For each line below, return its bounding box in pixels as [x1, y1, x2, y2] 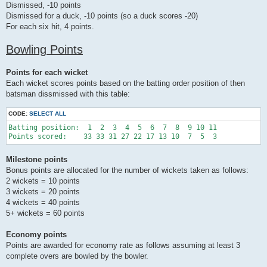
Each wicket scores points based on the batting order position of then [6, 79, 245, 88]
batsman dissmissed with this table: [6, 89, 130, 99]
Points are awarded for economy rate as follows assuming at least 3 [6, 240, 240, 250]
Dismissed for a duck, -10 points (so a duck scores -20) [6, 11, 198, 21]
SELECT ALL [29, 110, 66, 117]
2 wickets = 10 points [6, 176, 80, 185]
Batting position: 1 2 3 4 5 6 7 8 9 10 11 [8, 123, 221, 132]
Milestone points [6, 154, 67, 164]
